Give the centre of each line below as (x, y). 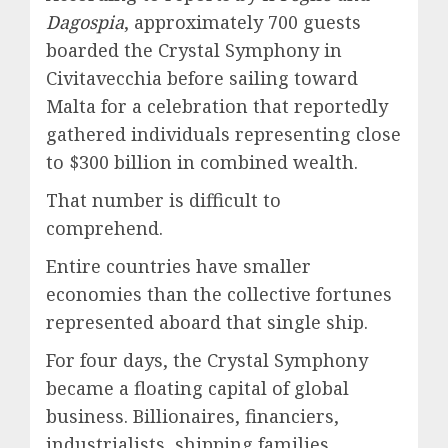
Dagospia (85, 22)
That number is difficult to (163, 200)
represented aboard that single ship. (207, 322)
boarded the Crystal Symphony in (194, 50)
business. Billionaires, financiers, (192, 416)
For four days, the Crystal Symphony (207, 360)
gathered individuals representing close (223, 134)
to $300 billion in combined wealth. (202, 162)
